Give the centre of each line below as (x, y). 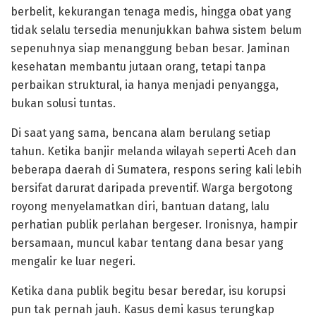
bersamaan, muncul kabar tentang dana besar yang (147, 243)
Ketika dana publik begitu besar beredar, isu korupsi (148, 291)
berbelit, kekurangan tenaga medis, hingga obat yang (151, 12)
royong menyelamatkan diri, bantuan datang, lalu (140, 207)
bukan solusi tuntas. (63, 104)
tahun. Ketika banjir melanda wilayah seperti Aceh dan (153, 152)
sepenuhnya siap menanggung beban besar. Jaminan (150, 49)
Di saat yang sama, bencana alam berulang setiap (141, 133)
